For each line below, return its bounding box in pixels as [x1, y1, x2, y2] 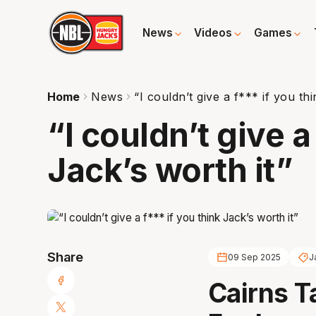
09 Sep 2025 [227, 252, 281, 263]
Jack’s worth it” [47, 150, 293, 190]
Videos [194, 26, 233, 40]
